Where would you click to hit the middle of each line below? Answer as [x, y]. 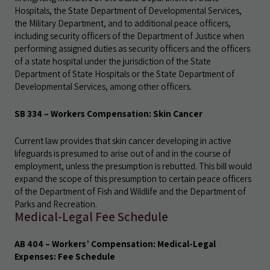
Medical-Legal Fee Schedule [91, 216]
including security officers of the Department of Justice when [129, 36]
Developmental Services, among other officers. [103, 86]
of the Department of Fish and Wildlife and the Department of [130, 191]
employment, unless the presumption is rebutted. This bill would [133, 166]
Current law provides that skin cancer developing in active [123, 140]
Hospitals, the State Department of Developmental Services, [128, 10]
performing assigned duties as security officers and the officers [132, 48]
